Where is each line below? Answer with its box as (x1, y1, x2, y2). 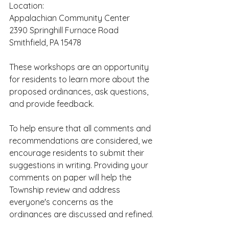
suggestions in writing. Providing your (9, 160, 150, 170)
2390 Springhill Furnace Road (9, 25, 119, 35)
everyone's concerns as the (9, 197, 115, 207)
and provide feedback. (9, 99, 94, 109)
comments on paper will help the (9, 172, 133, 182)
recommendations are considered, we (9, 135, 154, 146)
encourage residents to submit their (9, 148, 146, 158)
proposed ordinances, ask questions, (9, 86, 150, 97)
